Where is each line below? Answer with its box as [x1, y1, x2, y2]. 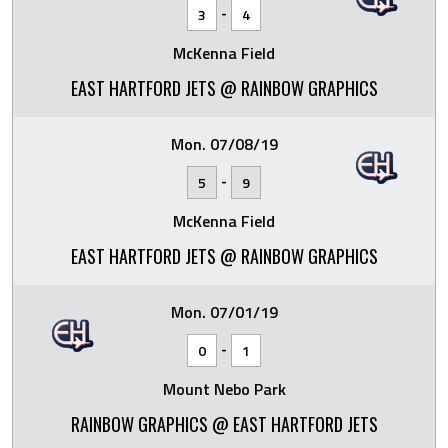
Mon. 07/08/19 [170, 131, 278, 156]
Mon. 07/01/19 [170, 299, 278, 324]
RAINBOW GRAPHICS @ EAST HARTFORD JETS [70, 410, 378, 437]
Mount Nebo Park [162, 376, 286, 401]
